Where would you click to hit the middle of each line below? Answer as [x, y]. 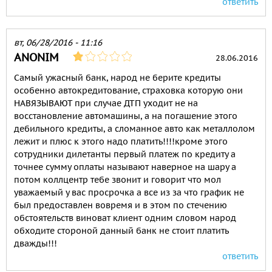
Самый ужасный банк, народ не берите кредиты [117, 78]
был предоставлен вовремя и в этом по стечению [121, 206]
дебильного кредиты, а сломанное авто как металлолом [134, 129]
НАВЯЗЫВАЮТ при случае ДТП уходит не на [106, 104]
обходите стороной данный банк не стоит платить [121, 231]
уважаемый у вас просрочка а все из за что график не [129, 193]
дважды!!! [36, 244]
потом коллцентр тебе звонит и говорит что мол [117, 180]
